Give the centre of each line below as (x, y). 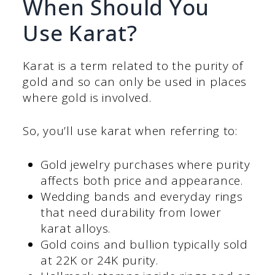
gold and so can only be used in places (135, 81)
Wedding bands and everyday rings (141, 196)
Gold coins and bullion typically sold (144, 244)
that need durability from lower (131, 212)
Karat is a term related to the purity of (133, 65)
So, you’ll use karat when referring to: (130, 131)
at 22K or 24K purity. (99, 260)
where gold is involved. (87, 97)
